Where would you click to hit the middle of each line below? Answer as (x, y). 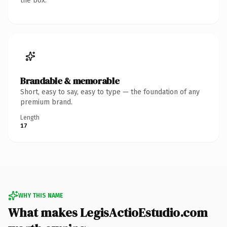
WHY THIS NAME (41, 195)
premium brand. (46, 102)
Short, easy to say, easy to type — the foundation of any (110, 92)
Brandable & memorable (70, 81)
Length (30, 117)
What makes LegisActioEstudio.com (108, 212)
